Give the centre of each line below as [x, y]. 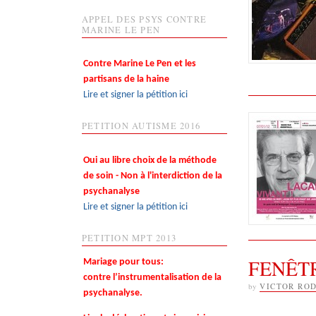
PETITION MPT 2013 [129, 238]
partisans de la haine [126, 80]
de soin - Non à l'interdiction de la [152, 176]
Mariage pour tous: [126, 262]
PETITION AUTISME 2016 [141, 126]
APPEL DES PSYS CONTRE [144, 19]
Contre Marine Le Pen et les [139, 64]
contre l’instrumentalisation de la [152, 278]
